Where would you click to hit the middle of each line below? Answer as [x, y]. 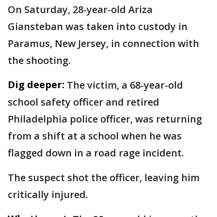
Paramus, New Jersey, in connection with [103, 43]
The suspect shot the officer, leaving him [104, 177]
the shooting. [40, 60]
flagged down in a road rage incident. [97, 153]
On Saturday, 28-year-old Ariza [80, 9]
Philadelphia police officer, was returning [105, 119]
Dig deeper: [36, 84]
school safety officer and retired [84, 102]
